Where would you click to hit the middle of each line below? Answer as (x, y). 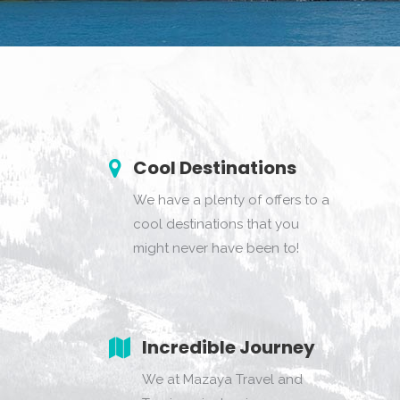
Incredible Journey (229, 347)
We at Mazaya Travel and (222, 379)
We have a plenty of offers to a (231, 200)
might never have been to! (216, 248)
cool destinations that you (216, 224)
